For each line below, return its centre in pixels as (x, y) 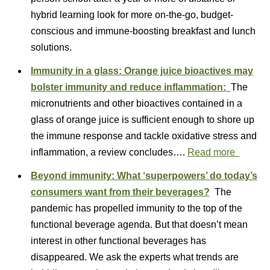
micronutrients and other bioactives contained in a (136, 103)
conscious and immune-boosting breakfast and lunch (143, 31)
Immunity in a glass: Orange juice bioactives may (142, 71)
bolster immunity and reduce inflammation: (130, 87)
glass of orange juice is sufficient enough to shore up (142, 120)
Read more (213, 152)
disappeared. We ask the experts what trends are (134, 257)
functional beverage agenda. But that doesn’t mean (139, 224)
